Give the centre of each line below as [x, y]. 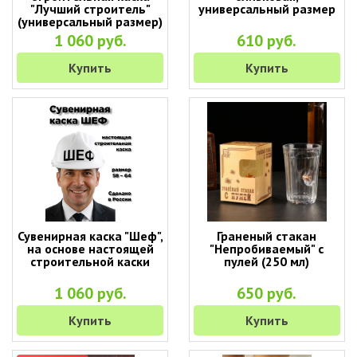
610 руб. [267, 41]
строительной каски [90, 261]
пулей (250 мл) [267, 261]
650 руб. [267, 293]
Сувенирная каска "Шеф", [90, 236]
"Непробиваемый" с [267, 249]
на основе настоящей [90, 249]
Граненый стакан [267, 236]
